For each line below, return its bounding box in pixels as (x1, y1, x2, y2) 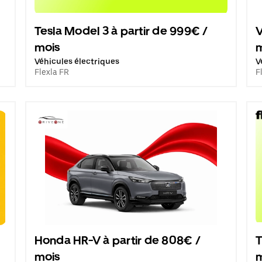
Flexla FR (34, 67, 69, 77)
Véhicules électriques (34, 57, 119, 66)
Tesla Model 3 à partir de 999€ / (34, 24, 208, 38)
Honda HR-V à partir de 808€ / (34, 233, 201, 247)
